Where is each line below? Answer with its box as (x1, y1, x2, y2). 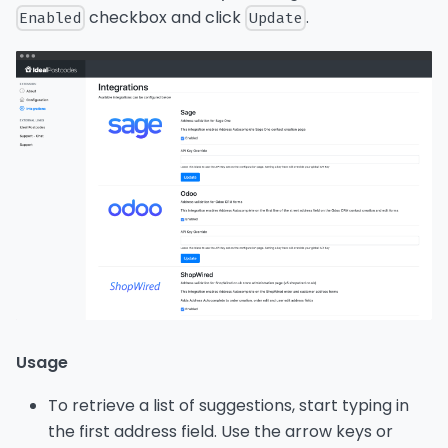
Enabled (19, 8, 83, 29)
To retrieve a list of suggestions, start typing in (48, 394, 409, 418)
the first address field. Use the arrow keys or (48, 420, 393, 444)
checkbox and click (85, 6, 246, 30)
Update (248, 8, 303, 29)
